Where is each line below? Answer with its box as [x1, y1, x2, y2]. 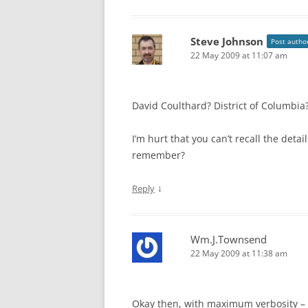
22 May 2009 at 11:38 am [190, 247, 287, 259]
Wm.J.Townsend [190, 232, 267, 246]
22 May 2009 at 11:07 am [190, 49, 287, 61]
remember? [132, 148, 185, 162]
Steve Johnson [190, 34, 263, 48]
